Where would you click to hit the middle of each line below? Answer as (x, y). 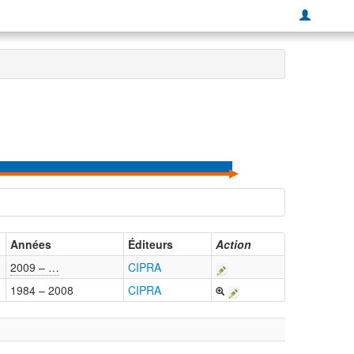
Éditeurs (151, 245)
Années (31, 245)
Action (233, 245)
